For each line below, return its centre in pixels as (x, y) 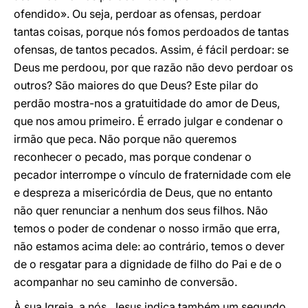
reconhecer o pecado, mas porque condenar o (133, 157)
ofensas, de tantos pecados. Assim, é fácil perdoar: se (151, 49)
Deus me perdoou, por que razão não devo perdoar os (153, 67)
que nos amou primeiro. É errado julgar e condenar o (148, 121)
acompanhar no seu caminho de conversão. (125, 282)
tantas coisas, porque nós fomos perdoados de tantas (151, 32)
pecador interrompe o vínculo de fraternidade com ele (152, 175)
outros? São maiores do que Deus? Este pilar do (136, 85)
